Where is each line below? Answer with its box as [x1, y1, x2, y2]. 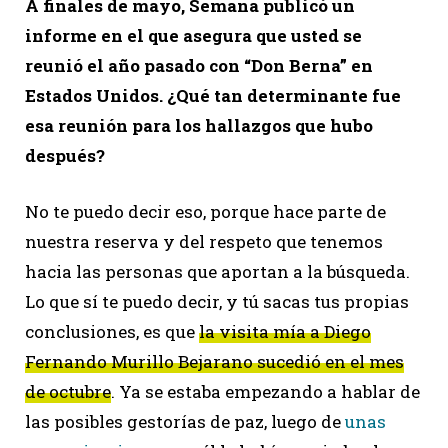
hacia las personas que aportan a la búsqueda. [25, 259, 410, 283]
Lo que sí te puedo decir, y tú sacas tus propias [25, 289, 409, 313]
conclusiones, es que [25, 319, 199, 343]
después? [25, 143, 105, 167]
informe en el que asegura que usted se [25, 23, 362, 47]
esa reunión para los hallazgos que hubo [25, 113, 373, 137]
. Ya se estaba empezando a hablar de [111, 379, 420, 403]
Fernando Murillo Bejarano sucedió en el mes [25, 349, 404, 373]
